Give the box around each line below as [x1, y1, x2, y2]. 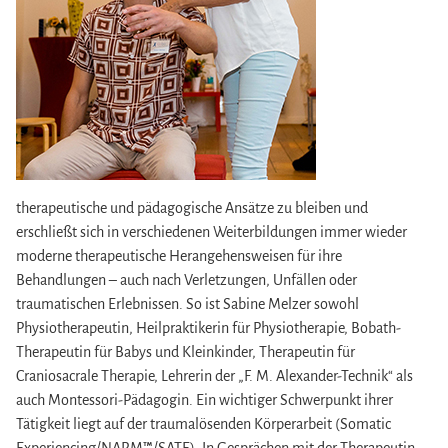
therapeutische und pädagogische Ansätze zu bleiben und [16, 199, 369, 216]
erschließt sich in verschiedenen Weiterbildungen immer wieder [16, 223, 408, 240]
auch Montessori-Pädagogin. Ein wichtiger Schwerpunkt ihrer [16, 391, 394, 408]
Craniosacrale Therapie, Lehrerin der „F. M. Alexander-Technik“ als [16, 367, 414, 384]
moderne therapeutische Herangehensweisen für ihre [16, 247, 343, 264]
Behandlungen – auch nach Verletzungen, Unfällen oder [16, 271, 358, 288]
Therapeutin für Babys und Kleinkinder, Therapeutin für [16, 343, 356, 360]
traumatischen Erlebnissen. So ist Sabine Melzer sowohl [16, 295, 360, 312]
